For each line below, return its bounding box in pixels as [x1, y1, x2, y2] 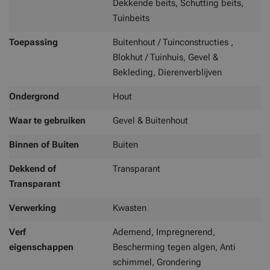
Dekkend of [9, 163, 56, 174]
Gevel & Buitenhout [113, 115, 188, 126]
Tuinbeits [113, 13, 149, 24]
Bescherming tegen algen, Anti [113, 242, 236, 253]
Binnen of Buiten [9, 139, 79, 150]
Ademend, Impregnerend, [113, 227, 215, 237]
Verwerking [9, 202, 56, 213]
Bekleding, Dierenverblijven [113, 67, 222, 78]
